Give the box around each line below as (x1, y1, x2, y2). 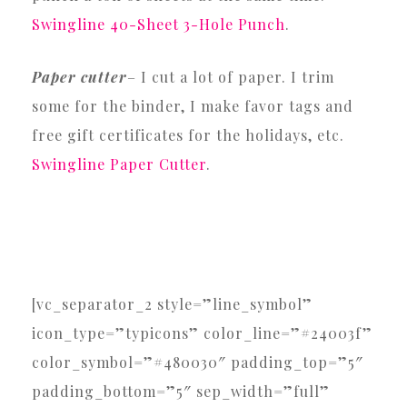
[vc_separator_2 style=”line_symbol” (32, 293, 45, 313)
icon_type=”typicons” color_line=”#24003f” (32, 323, 372, 342)
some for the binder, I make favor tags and (32, 95, 353, 115)
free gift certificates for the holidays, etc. (32, 124, 344, 144)
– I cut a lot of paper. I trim (127, 66, 334, 86)
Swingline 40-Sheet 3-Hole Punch (32, 14, 285, 34)
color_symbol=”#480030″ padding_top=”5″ (32, 352, 363, 372)
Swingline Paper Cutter (32, 154, 206, 174)
